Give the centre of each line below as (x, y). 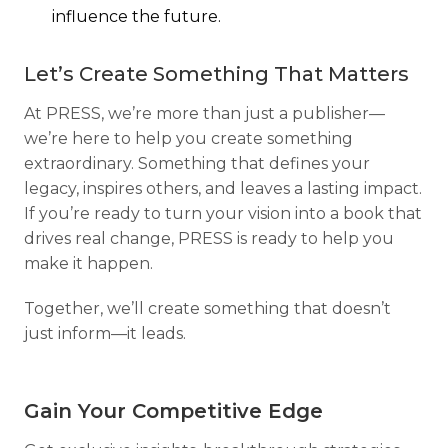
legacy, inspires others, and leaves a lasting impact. (223, 189)
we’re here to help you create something (188, 139)
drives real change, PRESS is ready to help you (209, 239)
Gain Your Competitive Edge (173, 411)
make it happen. (88, 264)
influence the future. (136, 17)
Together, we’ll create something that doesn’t (207, 309)
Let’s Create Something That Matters (216, 74)
